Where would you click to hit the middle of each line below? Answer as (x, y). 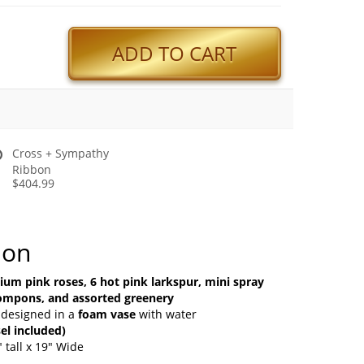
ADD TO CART (175, 53)
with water (166, 314)
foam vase (105, 314)
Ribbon (32, 169)
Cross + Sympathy (61, 153)
